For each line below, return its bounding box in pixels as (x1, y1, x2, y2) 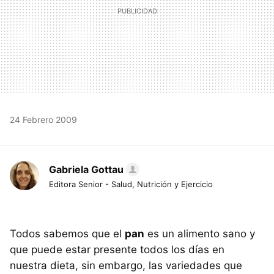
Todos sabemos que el (10, 228, 125, 240)
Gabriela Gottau (49, 163, 124, 176)
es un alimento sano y (144, 228, 255, 240)
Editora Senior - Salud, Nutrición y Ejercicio (49, 179, 213, 190)
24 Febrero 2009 (10, 114, 77, 125)
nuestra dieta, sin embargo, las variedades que (10, 259, 242, 272)
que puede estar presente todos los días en (10, 243, 224, 256)
